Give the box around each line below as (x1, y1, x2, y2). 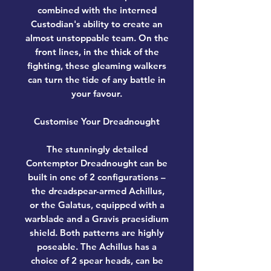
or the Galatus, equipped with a (29, 199, 165, 211)
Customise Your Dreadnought (34, 116, 160, 128)
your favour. (71, 88, 122, 100)
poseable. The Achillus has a (37, 241, 157, 253)
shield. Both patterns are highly (30, 227, 164, 239)
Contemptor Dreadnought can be (26, 157, 168, 169)
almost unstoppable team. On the (25, 32, 169, 44)
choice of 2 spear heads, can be (30, 255, 163, 267)
